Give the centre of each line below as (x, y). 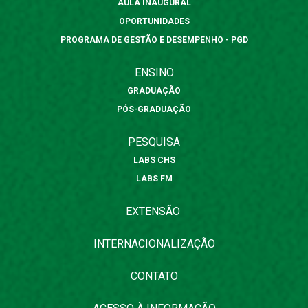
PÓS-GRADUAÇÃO (154, 110)
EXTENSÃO (153, 212)
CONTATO (154, 276)
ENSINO (154, 73)
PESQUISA (154, 142)
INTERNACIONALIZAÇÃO (154, 244)
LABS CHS (154, 161)
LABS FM (154, 179)
